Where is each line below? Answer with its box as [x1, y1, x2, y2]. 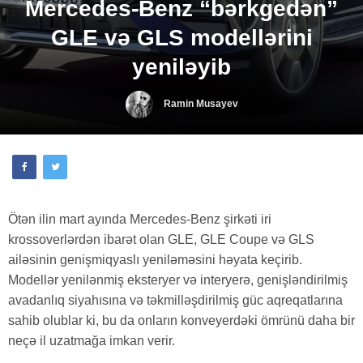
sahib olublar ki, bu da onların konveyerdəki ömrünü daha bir [8, 313, 355, 327]
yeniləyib [132, 53, 231, 80]
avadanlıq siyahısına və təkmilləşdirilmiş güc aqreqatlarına [8, 293, 343, 307]
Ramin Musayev [163, 97, 238, 109]
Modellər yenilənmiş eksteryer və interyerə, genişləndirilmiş [8, 272, 348, 287]
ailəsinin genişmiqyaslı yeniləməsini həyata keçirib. [8, 252, 302, 267]
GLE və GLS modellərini [50, 24, 313, 51]
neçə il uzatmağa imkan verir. [8, 333, 175, 348]
